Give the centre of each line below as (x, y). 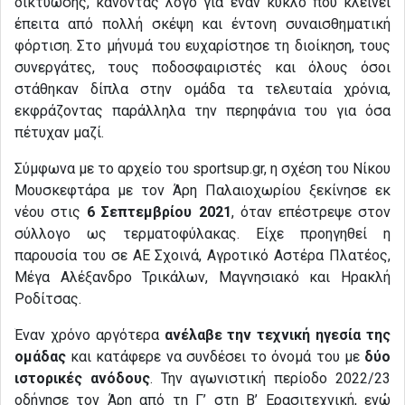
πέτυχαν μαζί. (59, 133)
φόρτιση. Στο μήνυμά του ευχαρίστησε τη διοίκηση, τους (202, 46)
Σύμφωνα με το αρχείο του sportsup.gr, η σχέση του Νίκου (202, 169)
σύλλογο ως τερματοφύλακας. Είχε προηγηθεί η (202, 234)
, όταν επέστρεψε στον (311, 212)
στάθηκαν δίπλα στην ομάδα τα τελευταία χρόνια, (202, 89)
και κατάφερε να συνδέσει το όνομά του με (215, 357)
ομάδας (40, 357)
